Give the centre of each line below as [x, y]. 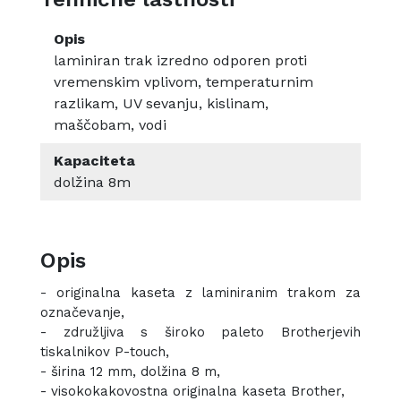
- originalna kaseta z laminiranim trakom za [200, 293]
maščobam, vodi [110, 125]
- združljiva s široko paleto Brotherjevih [200, 333]
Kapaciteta [94, 161]
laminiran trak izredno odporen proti [180, 61]
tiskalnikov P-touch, [105, 352]
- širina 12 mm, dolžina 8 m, [130, 372]
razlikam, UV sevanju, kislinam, [161, 104]
